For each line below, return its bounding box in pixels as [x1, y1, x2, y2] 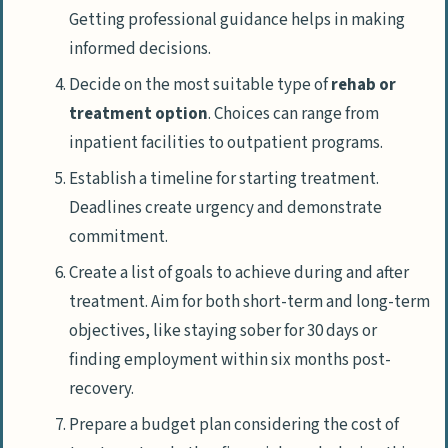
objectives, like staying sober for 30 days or [69, 319, 377, 344]
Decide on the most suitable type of [69, 72, 331, 97]
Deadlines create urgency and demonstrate [69, 196, 382, 221]
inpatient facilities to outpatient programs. [69, 130, 383, 155]
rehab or [331, 72, 396, 97]
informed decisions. [69, 36, 211, 61]
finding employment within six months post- [69, 348, 391, 373]
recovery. [69, 377, 134, 402]
